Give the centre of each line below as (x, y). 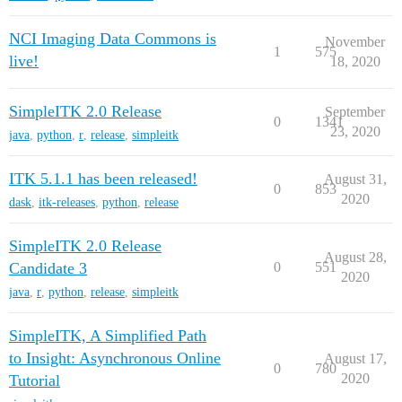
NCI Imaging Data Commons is (113, 39)
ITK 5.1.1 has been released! (103, 179)
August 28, (355, 257)
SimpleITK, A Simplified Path (108, 336)
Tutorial (35, 380)
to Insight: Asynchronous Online (115, 358)
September (355, 112)
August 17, (355, 358)
